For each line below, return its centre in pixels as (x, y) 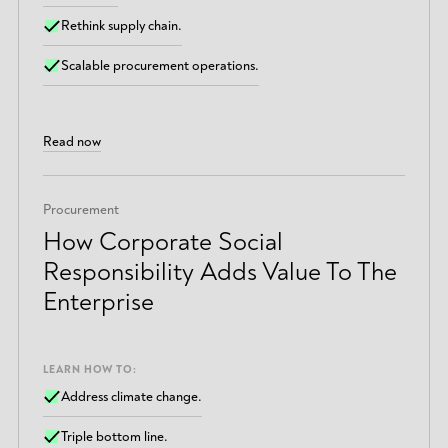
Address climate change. (132, 397)
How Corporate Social (162, 241)
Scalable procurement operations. (160, 66)
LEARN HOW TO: (89, 370)
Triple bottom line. (115, 436)
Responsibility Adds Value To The (219, 271)
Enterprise (98, 301)
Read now (71, 141)
